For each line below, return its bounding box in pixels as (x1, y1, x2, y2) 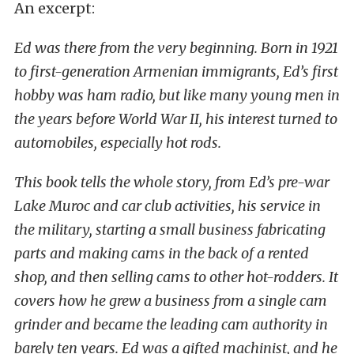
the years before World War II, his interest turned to (14, 110, 337, 129)
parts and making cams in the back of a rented (14, 244, 309, 263)
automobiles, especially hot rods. (14, 134, 224, 153)
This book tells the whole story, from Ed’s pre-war (14, 173, 330, 192)
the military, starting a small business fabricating (14, 220, 326, 239)
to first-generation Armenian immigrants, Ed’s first (14, 62, 338, 81)
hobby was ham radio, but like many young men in (14, 86, 340, 105)
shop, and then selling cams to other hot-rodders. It (14, 268, 338, 287)
